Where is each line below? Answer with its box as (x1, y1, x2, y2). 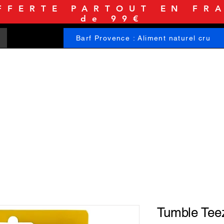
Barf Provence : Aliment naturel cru (76, 34, 210, 42)
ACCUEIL (19, 78, 50, 85)
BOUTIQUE (79, 78, 116, 85)
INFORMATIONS (145, 78, 198, 85)
